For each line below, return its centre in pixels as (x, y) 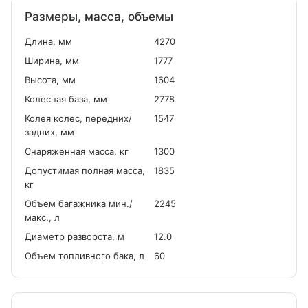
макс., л (42, 217)
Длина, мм (48, 41)
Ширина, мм (52, 60)
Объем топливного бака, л (85, 256)
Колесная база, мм (66, 99)
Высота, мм (50, 80)
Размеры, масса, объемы (99, 16)
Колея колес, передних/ (78, 118)
